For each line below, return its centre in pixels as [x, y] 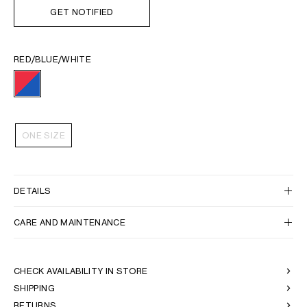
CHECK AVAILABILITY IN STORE [81, 271]
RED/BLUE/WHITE [53, 59]
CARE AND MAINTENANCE [70, 222]
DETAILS [33, 191]
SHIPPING [34, 288]
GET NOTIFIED [82, 12]
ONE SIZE [44, 135]
